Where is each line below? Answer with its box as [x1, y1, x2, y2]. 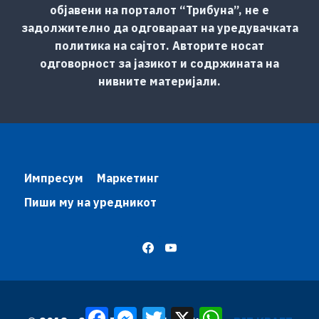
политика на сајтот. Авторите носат [55, 38, 264, 53]
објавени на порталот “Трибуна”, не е [50, 2, 269, 17]
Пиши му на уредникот [23, 195, 157, 210]
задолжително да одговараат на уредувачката [21, 20, 298, 35]
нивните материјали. [98, 73, 221, 88]
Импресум [23, 170, 83, 185]
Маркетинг [96, 170, 159, 185]
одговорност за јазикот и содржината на [40, 56, 279, 70]
